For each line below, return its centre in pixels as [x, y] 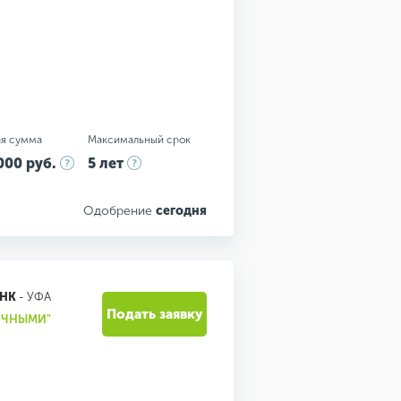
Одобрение [119, 211]
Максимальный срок [139, 140]
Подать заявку [154, 314]
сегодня [181, 211]
